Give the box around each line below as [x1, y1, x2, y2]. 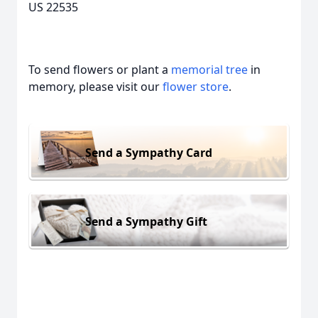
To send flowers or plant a [28, 62, 171, 77]
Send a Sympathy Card [85, 144, 212, 160]
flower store [163, 79, 229, 94]
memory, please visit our [28, 79, 163, 94]
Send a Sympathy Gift [85, 213, 207, 229]
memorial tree [171, 62, 248, 77]
